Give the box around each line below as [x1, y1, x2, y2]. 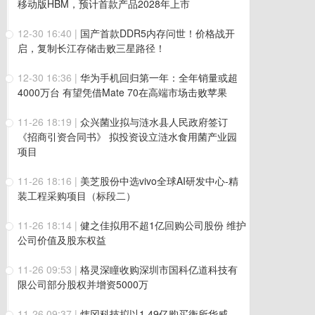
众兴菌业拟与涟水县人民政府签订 [80, 115, 228, 129]
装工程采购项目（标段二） [18, 188, 136, 202]
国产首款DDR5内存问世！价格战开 [80, 26, 235, 40]
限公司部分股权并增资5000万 [18, 277, 148, 291]
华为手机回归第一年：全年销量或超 [80, 70, 238, 84]
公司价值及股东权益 [18, 233, 106, 247]
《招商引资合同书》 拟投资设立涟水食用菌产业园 [18, 129, 237, 143]
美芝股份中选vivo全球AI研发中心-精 [80, 174, 238, 188]
